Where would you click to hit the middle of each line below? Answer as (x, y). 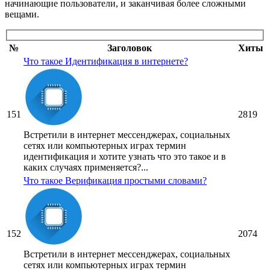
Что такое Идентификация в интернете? (106, 61)
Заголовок (130, 48)
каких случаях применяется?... (86, 168)
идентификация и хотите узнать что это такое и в (125, 157)
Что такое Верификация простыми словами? (115, 181)
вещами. (22, 14)
